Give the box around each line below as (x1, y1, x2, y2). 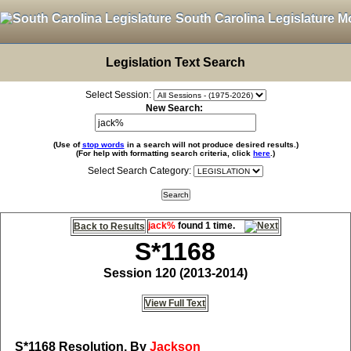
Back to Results (73, 221, 145, 232)
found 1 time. (175, 220, 244, 231)
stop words (81, 140, 125, 149)
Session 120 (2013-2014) (103, 266, 248, 280)
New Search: (146, 103, 205, 114)
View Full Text (145, 298, 206, 309)
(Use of (52, 140, 82, 149)
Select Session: (85, 89, 151, 100)
